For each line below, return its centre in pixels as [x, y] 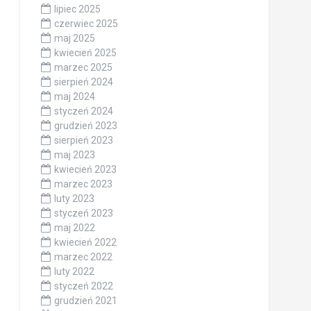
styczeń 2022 [83, 286]
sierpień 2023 [83, 140]
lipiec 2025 [77, 9]
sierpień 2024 [83, 82]
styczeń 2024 [83, 111]
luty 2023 [74, 198]
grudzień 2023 [85, 125]
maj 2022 [74, 227]
